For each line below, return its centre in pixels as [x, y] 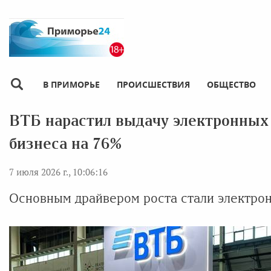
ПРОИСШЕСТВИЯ [153, 84]
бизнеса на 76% [66, 143]
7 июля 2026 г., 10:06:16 [58, 171]
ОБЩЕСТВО [231, 84]
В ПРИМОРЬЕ [71, 84]
